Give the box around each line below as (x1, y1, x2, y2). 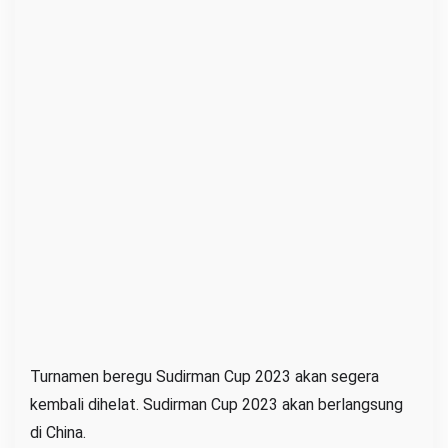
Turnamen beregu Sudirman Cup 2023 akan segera (30, 366, 379, 386)
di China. (30, 422, 86, 442)
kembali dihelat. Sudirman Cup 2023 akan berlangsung (30, 394, 403, 414)
